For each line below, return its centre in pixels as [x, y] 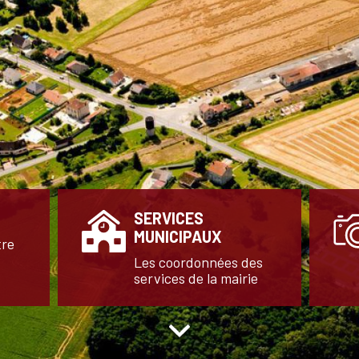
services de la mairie [196, 278]
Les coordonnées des [198, 262]
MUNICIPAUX [178, 236]
